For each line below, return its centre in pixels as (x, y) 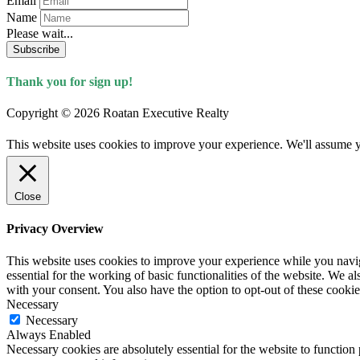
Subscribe (36, 49)
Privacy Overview (55, 229)
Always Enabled (49, 334)
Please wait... (40, 33)
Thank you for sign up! (70, 81)
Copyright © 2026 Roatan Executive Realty (118, 113)
